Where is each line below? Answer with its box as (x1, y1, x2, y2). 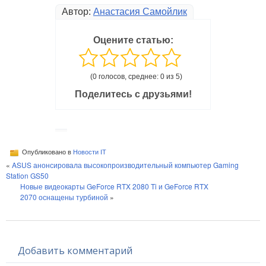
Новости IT (73, 148, 106, 156)
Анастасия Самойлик (93, 6, 187, 17)
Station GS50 (6, 170, 49, 180)
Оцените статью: (93, 34, 173, 45)
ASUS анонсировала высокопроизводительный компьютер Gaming (12, 159, 239, 170)
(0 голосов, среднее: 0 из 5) (90, 72, 182, 81)
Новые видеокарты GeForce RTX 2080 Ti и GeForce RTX (20, 180, 208, 191)
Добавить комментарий (18, 243, 132, 257)
